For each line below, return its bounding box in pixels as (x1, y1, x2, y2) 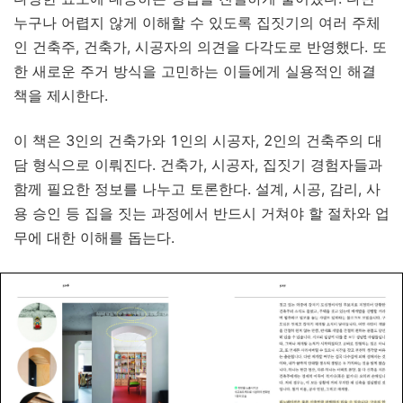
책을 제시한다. (13, 86, 108, 104)
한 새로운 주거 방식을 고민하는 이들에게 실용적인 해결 (13, 62, 376, 80)
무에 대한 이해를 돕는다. (13, 228, 179, 246)
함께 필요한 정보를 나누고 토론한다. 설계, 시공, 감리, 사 (13, 180, 381, 198)
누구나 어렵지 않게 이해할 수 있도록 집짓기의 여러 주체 (13, 13, 381, 31)
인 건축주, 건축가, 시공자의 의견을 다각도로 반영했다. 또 (13, 38, 387, 56)
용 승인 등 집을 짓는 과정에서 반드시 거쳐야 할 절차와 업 (13, 204, 390, 222)
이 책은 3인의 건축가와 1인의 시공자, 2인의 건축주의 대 (13, 131, 382, 149)
